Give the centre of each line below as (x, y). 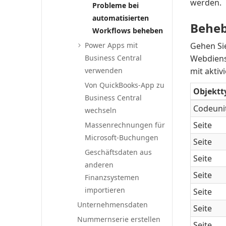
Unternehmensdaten (113, 205)
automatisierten (121, 18)
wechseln (101, 110)
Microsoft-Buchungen (122, 137)
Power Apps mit (111, 45)
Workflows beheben (128, 31)
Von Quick (102, 85)
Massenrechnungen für (125, 125)
